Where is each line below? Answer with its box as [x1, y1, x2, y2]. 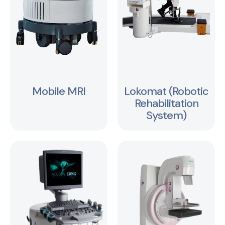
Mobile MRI [32, 84, 85, 99]
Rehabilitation [134, 96, 198, 111]
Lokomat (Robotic [124, 84, 208, 99]
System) [146, 108, 186, 123]
